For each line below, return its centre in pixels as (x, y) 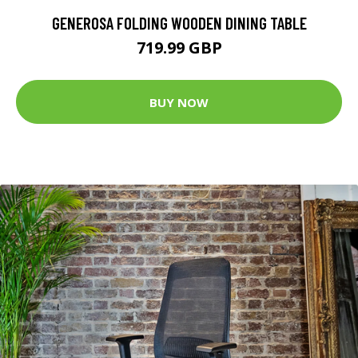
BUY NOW (179, 102)
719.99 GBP (179, 48)
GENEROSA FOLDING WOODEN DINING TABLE (179, 23)
